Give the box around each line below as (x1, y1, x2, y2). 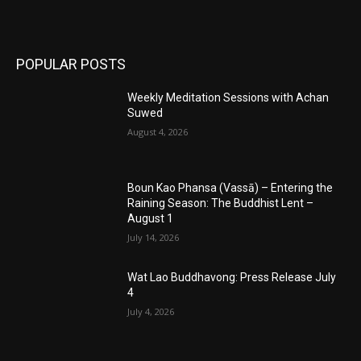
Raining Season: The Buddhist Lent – (127, 196, 314, 210)
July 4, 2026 (127, 305, 175, 318)
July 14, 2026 (127, 230, 180, 243)
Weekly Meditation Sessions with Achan (127, 91, 330, 105)
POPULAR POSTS (16, 56, 126, 73)
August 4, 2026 (127, 126, 189, 139)
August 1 (127, 211, 174, 225)
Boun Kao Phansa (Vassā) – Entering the (127, 180, 334, 194)
